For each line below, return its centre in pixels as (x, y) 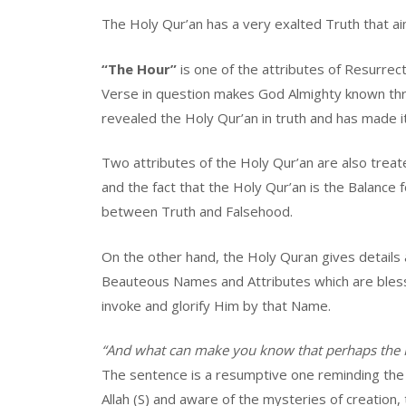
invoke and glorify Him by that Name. (216, 305)
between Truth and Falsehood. (197, 212)
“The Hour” (139, 68)
